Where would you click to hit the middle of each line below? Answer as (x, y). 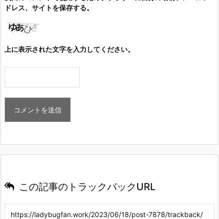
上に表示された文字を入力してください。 (69, 49)
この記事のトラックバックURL (87, 186)
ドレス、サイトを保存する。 (49, 7)
